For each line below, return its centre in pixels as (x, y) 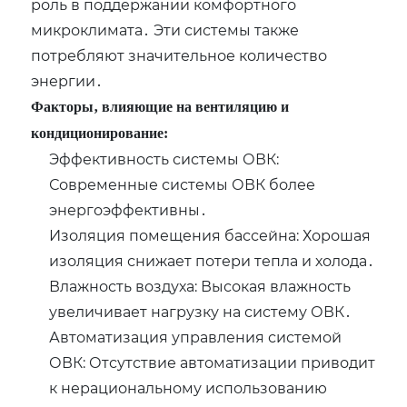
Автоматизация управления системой (196, 337)
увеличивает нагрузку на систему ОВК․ (201, 312)
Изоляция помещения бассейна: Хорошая (210, 235)
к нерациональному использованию (189, 388)
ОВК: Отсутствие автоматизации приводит (213, 362)
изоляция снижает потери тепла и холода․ (212, 261)
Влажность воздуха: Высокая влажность (200, 286)
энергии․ (67, 81)
